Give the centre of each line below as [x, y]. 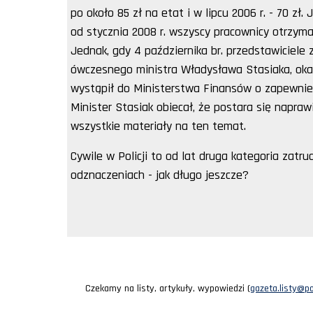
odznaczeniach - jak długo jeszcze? [160, 175]
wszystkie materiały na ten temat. [158, 126]
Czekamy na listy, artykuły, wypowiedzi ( [168, 288]
